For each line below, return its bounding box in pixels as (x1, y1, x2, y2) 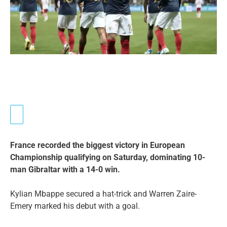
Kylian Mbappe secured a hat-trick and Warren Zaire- (10, 188, 197, 199)
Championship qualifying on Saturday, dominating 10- (10, 152, 205, 162)
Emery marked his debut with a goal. (10, 201, 140, 211)
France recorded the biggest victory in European (10, 140, 185, 150)
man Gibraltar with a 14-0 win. (10, 164, 120, 174)
